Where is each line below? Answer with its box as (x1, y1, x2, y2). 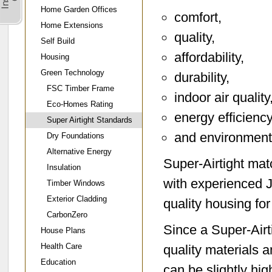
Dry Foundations (47, 131, 104, 140)
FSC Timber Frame (47, 84, 114, 93)
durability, (174, 70, 229, 85)
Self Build (41, 36, 75, 46)
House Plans (41, 226, 86, 235)
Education (41, 257, 76, 267)
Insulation (47, 163, 81, 172)
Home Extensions (41, 21, 103, 30)
